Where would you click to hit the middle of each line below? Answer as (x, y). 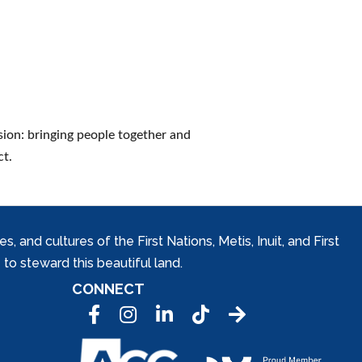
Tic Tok (213, 315)
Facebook (117, 315)
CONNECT (108, 289)
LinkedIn (180, 315)
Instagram (149, 315)
